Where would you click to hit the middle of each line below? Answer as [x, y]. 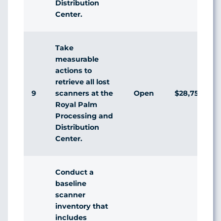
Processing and [84, 116]
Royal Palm [76, 104]
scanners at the [84, 93]
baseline [71, 183]
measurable [77, 59]
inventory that [82, 206]
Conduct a [74, 172]
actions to [74, 70]
